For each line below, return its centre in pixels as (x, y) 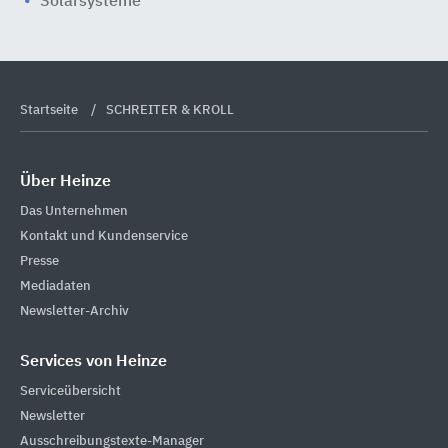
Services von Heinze (93, 361)
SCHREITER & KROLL (170, 110)
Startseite (50, 110)
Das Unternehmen (74, 211)
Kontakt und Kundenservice (104, 236)
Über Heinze (65, 182)
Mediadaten (55, 286)
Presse (39, 261)
